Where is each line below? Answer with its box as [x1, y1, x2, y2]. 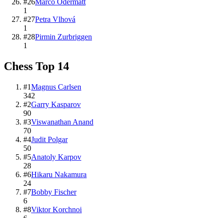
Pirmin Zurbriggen [35, 32, 92, 41]
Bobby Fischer [31, 187, 76, 196]
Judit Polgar [31, 135, 68, 144]
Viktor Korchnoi [31, 205, 82, 214]
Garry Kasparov [31, 100, 81, 109]
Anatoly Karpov [31, 152, 81, 161]
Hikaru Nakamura [31, 170, 87, 179]
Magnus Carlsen [31, 82, 81, 91]
